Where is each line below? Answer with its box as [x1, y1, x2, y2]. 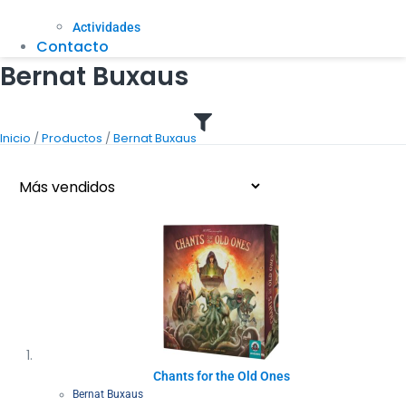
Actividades [72, 20, 140, 35]
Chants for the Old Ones [152, 369, 290, 384]
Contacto [36, 36, 109, 58]
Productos [42, 130, 102, 148]
